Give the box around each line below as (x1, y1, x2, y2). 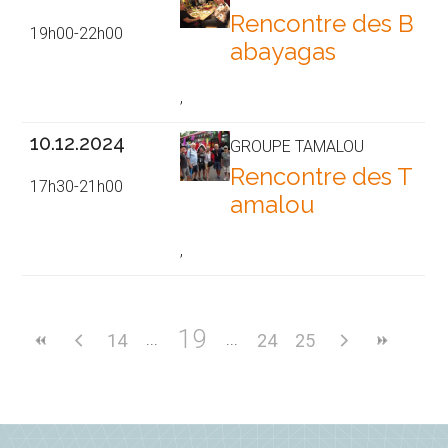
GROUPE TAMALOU (230, 137, 365, 157)
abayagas (230, 37, 337, 67)
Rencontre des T (230, 162, 414, 192)
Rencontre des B (230, 9, 415, 39)
